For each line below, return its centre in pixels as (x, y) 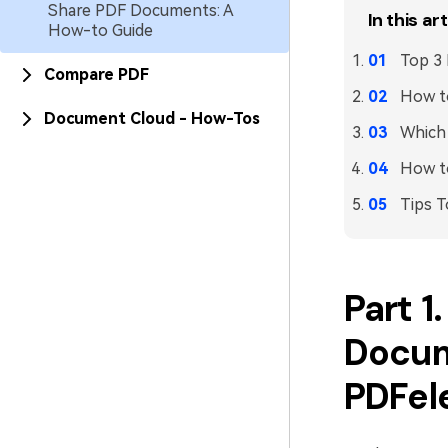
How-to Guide (100, 30)
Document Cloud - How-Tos (152, 118)
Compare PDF (96, 74)
